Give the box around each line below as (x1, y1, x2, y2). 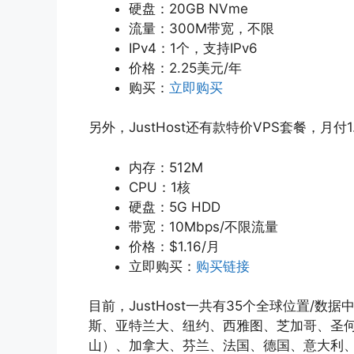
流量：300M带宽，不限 (129, 20, 274, 36)
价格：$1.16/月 (129, 238, 220, 254)
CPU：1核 (129, 179, 190, 195)
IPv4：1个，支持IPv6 (129, 40, 258, 56)
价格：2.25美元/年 (129, 59, 242, 76)
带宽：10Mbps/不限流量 (129, 218, 278, 235)
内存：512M (129, 159, 203, 175)
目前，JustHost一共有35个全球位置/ (88, 298, 314, 314)
